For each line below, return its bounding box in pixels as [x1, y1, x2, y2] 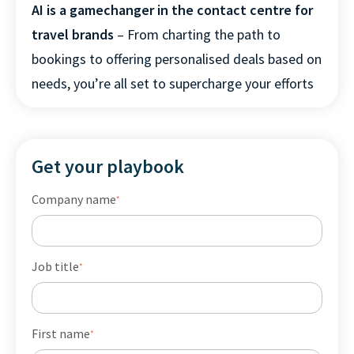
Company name [32, 191, 116, 208]
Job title [32, 258, 79, 275]
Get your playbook [32, 154, 184, 179]
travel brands [32, 25, 117, 44]
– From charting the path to [117, 25, 281, 44]
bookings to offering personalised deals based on [32, 50, 322, 69]
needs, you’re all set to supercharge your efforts [32, 74, 314, 93]
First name [32, 326, 90, 342]
